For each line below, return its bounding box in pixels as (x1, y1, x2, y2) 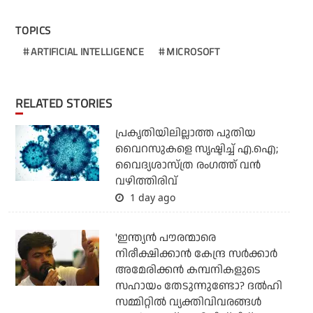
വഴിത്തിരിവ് (115, 173, 177, 190)
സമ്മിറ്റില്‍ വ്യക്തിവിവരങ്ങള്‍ (115, 294, 262, 311)
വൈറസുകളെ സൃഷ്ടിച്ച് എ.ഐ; (115, 141, 278, 158)
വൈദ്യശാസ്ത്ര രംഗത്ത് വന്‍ (115, 157, 261, 174)
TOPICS (15, 22, 52, 39)
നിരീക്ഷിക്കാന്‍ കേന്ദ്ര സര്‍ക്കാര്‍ (115, 246, 277, 263)
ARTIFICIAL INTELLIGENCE (31, 44, 144, 59)
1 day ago (126, 191, 175, 205)
